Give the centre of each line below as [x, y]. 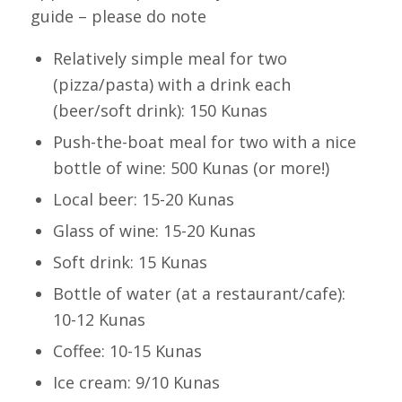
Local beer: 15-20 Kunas [143, 199]
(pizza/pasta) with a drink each [171, 84]
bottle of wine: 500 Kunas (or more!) [191, 167]
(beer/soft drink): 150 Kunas [160, 110]
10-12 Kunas [99, 319]
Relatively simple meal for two [170, 58]
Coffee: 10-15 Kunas [127, 350]
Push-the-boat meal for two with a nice [204, 141]
